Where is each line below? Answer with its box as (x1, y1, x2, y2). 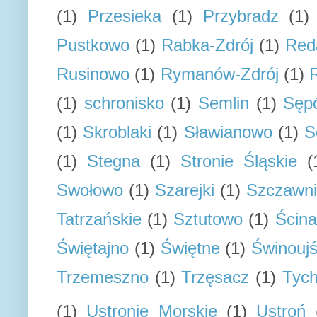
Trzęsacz (181, 267, 250, 287)
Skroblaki (83, 122, 152, 142)
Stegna (87, 151, 140, 171)
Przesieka (87, 6, 161, 25)
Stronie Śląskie (180, 151, 297, 171)
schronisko (83, 93, 164, 113)
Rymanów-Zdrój (160, 64, 279, 83)
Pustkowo (57, 35, 129, 54)
